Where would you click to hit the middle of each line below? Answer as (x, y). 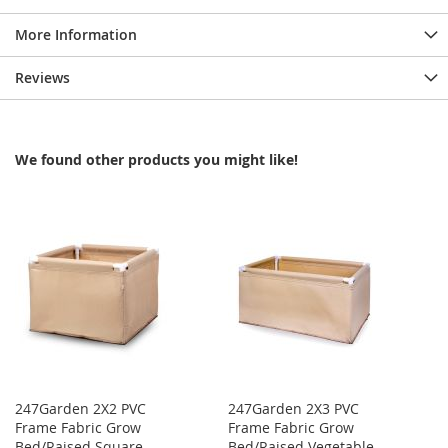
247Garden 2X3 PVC (294, 409)
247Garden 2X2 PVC (80, 409)
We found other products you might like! (156, 160)
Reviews (42, 78)
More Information (76, 35)
